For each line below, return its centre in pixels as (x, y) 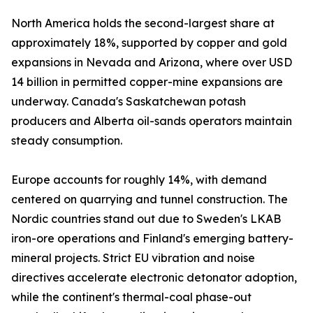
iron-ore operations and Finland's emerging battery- (152, 239)
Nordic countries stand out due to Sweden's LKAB (146, 219)
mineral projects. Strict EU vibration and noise (133, 258)
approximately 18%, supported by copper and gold (149, 43)
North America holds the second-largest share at (143, 23)
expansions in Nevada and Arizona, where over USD (152, 63)
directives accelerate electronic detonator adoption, (154, 278)
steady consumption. (67, 141)
